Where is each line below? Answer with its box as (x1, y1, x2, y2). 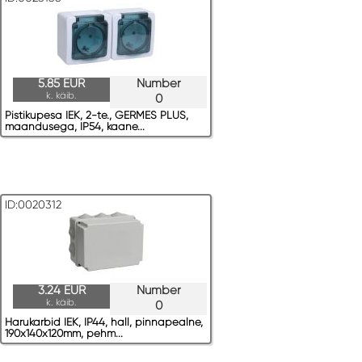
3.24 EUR (37, 283, 86, 298)
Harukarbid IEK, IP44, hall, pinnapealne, (5, 316, 203, 329)
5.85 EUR (38, 76, 85, 91)
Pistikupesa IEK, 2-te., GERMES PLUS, (5, 109, 188, 122)
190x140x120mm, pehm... (5, 327, 123, 340)
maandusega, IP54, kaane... (5, 120, 145, 133)
